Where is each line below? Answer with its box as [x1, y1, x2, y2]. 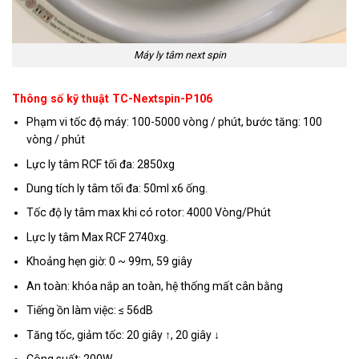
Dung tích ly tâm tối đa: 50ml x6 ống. [26, 181, 208, 195]
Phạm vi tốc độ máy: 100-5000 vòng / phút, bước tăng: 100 [26, 115, 323, 129]
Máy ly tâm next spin [133, 48, 226, 61]
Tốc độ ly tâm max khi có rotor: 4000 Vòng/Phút [26, 206, 272, 220]
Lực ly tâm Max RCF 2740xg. [26, 230, 169, 244]
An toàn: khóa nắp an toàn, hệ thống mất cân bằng [26, 279, 284, 292]
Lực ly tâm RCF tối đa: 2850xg [26, 157, 175, 171]
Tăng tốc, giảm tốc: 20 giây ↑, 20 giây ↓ [26, 328, 220, 341]
